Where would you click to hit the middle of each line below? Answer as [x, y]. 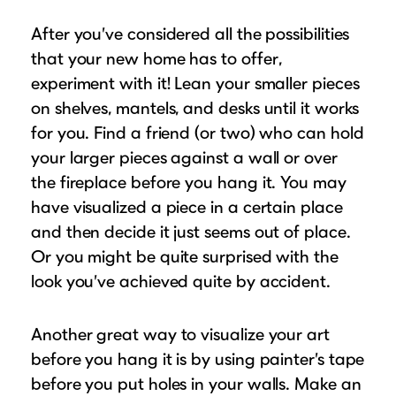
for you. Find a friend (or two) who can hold [198, 132]
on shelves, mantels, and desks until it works [195, 107]
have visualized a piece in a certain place [187, 206]
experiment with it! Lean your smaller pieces [195, 83]
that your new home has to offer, [156, 58]
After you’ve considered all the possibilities [190, 33]
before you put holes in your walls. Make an [196, 383]
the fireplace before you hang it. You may [189, 182]
